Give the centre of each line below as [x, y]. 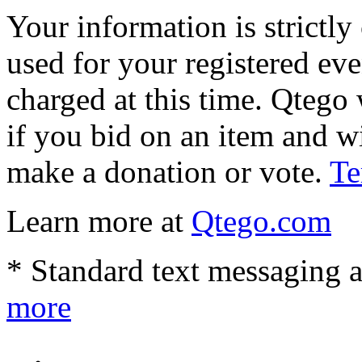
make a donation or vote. [168, 171]
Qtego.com [261, 221]
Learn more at [99, 221]
